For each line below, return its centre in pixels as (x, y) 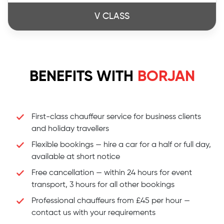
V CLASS (112, 17)
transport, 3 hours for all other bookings (103, 185)
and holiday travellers (70, 129)
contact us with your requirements (93, 213)
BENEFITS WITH (83, 77)
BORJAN (166, 77)
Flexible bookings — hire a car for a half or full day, (121, 145)
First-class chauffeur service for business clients (116, 117)
